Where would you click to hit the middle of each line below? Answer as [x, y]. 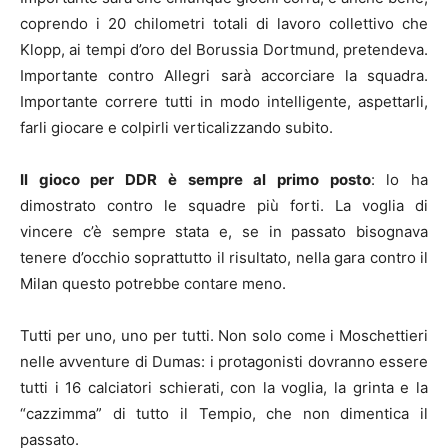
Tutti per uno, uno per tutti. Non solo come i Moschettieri [224, 336]
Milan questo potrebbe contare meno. [153, 284]
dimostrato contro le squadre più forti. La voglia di [224, 206]
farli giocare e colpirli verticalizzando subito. [176, 128]
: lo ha [399, 180]
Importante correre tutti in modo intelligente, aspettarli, [224, 102]
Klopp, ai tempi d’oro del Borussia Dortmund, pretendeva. [224, 50]
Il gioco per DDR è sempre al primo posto [195, 180]
